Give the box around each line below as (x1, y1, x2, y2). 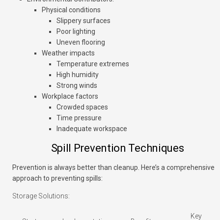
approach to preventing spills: (12, 174, 103, 183)
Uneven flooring (56, 38, 105, 47)
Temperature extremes (56, 60, 129, 68)
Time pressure (56, 114, 102, 122)
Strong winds (56, 82, 97, 90)
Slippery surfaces (56, 17, 110, 25)
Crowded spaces (56, 103, 108, 111)
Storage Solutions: (12, 192, 70, 200)
